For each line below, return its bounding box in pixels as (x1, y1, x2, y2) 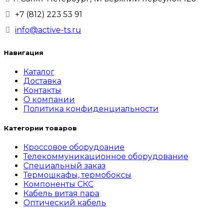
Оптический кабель (23, 198, 106, 208)
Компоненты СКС (23, 180, 93, 189)
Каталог (23, 67, 54, 76)
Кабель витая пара (23, 189, 99, 199)
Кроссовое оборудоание (23, 143, 125, 152)
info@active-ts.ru (15, 25, 81, 35)
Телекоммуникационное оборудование (23, 152, 188, 162)
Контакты (23, 85, 61, 95)
